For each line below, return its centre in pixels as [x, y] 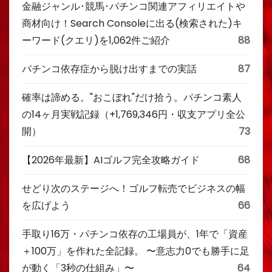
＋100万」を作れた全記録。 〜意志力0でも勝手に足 [136, 251]
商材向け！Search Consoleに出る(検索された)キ [132, 23]
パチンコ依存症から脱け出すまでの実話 [109, 69]
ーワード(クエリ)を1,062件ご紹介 [96, 40]
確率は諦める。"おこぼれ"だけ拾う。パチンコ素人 [132, 97]
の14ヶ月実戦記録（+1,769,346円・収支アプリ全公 [134, 114]
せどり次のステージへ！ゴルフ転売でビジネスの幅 [134, 188]
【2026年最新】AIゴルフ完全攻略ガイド [111, 160]
